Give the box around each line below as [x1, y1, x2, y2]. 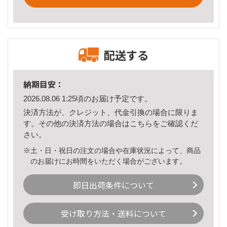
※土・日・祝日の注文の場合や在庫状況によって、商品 [23, 146, 201, 155]
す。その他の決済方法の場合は [23, 119, 130, 128]
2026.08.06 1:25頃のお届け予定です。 [23, 94, 152, 103]
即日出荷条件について [73, 178, 154, 191]
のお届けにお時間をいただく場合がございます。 [30, 157, 187, 165]
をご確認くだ [153, 119, 198, 128]
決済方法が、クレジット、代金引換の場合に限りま [23, 107, 198, 117]
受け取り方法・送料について [61, 207, 166, 220]
